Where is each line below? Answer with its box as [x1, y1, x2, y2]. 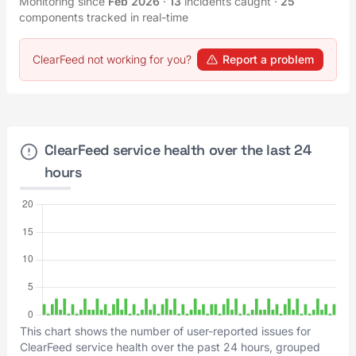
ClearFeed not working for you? [33, 52, 192, 66]
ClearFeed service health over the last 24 [44, 141, 311, 159]
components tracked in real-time [19, 10, 188, 24]
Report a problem [222, 52, 314, 66]
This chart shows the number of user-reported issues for [20, 324, 311, 338]
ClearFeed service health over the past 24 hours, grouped [20, 340, 320, 354]
